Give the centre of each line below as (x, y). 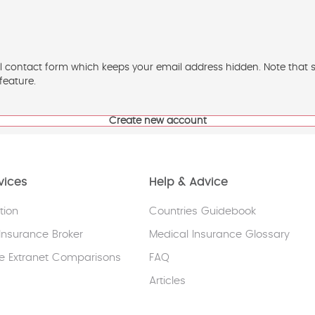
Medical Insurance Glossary (220, 234)
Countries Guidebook (203, 211)
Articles (168, 281)
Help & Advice (189, 182)
